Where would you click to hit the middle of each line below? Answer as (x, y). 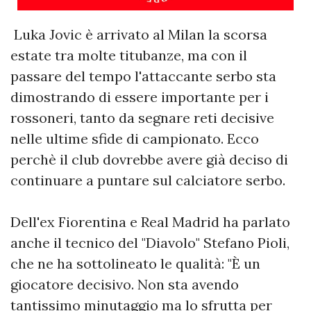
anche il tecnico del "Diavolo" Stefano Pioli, (150, 243)
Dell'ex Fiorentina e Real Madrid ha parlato (150, 222)
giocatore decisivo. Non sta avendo (125, 285)
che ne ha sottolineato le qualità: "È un (135, 264)
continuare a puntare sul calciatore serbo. (148, 180)
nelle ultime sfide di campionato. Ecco (135, 139)
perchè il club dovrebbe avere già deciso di (149, 160)
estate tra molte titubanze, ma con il (129, 56)
